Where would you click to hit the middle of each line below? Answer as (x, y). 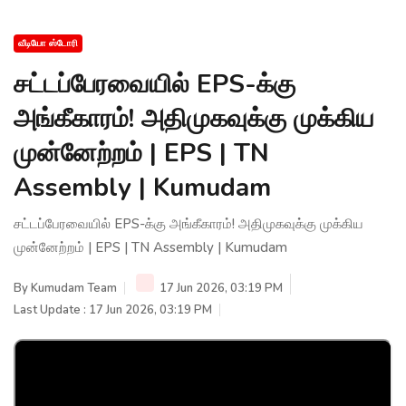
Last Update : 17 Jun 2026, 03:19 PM (113, 309)
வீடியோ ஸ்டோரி (48, 43)
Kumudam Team (74, 288)
